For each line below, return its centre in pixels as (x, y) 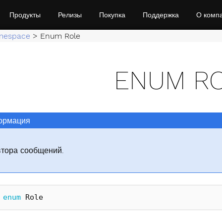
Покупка (112, 15)
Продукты (25, 15)
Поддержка (161, 15)
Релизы (70, 15)
